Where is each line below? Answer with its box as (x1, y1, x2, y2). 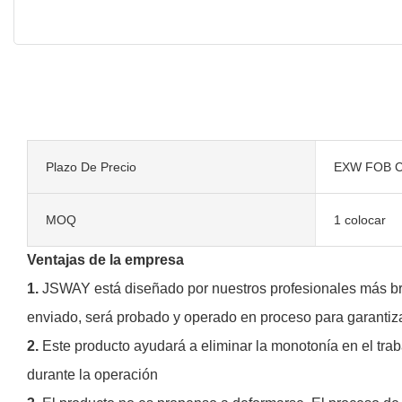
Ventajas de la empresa (27, 251, 184, 267)
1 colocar (333, 212, 386, 227)
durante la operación (27, 366, 158, 382)
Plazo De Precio (46, 159, 136, 174)
